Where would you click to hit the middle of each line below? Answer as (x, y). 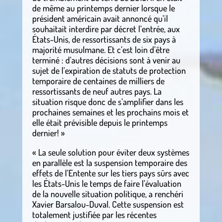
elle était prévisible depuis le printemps (100, 123)
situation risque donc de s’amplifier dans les (108, 102)
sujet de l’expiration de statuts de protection (109, 71)
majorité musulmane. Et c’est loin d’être (101, 50)
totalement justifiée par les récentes (94, 215)
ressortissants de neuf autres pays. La (97, 91)
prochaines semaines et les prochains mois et (110, 112)
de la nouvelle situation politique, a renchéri (108, 194)
